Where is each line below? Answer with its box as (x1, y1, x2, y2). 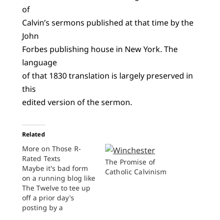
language (22, 56, 57, 68)
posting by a (22, 202, 63, 212)
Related (22, 130, 45, 138)
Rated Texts (22, 153, 61, 163)
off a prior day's (22, 192, 74, 202)
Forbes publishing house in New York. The (22, 43, 178, 55)
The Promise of (105, 157, 155, 166)
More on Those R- (22, 143, 82, 153)
